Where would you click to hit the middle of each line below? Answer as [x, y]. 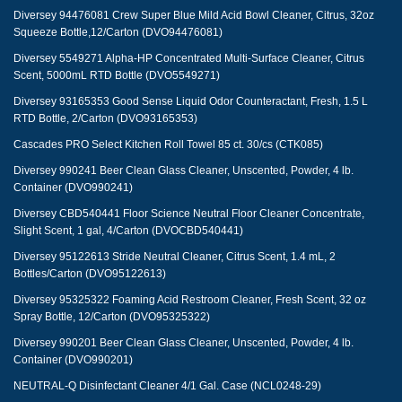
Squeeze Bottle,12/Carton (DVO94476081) [118, 32]
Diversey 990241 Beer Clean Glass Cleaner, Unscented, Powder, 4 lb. [184, 170]
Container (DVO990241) [73, 188]
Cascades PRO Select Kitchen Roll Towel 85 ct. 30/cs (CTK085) [168, 144]
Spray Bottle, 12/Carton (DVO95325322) [112, 317]
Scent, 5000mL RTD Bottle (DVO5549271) [117, 75]
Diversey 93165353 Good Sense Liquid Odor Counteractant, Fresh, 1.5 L [191, 101]
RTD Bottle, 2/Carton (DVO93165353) [105, 118]
